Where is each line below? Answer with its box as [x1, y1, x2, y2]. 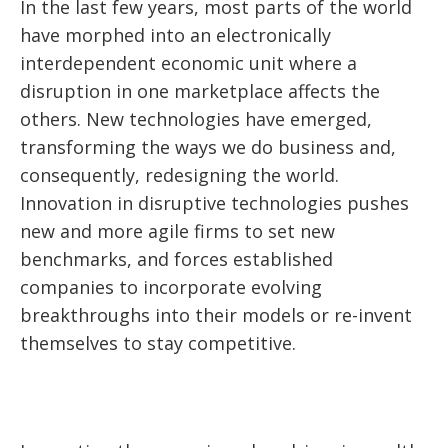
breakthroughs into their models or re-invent [20, 303, 412, 328]
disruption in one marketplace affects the [20, 79, 380, 104]
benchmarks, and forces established [20, 247, 333, 272]
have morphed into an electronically [20, 23, 331, 48]
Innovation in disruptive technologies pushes [20, 191, 409, 216]
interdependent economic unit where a [20, 51, 357, 76]
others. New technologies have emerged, [20, 107, 372, 132]
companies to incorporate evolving [20, 275, 322, 300]
